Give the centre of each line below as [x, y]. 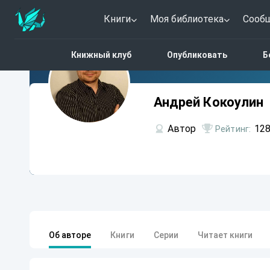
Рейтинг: [233, 129]
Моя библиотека [187, 19]
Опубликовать [197, 55]
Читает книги [225, 235]
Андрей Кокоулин [209, 102]
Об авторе [70, 235]
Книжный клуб [101, 55]
